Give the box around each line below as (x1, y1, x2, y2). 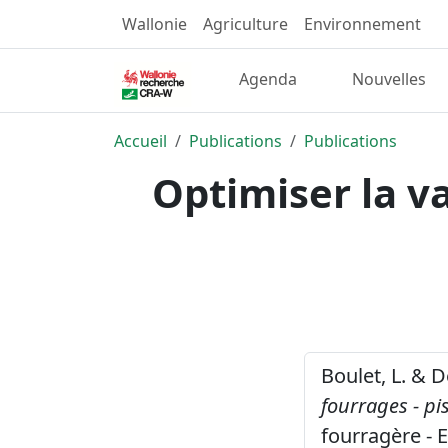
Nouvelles (352, 68, 426, 91)
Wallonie (122, 13, 187, 35)
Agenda (239, 68, 298, 91)
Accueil (114, 129, 167, 152)
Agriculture (203, 13, 288, 35)
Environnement (304, 13, 421, 35)
